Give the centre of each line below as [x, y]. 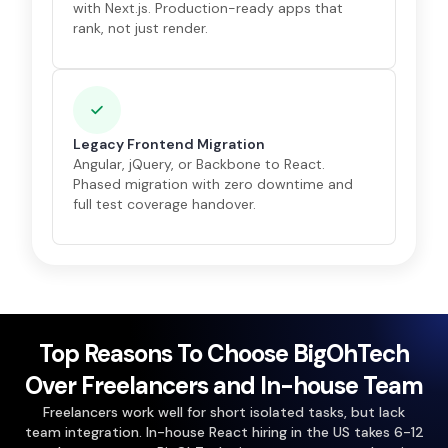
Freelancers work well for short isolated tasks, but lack [224, 412]
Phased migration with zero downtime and [213, 184]
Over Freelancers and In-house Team [224, 385]
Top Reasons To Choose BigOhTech [224, 353]
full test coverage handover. [165, 204]
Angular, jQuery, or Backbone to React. [199, 164]
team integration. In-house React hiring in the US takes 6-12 [224, 432]
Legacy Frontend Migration [169, 144]
